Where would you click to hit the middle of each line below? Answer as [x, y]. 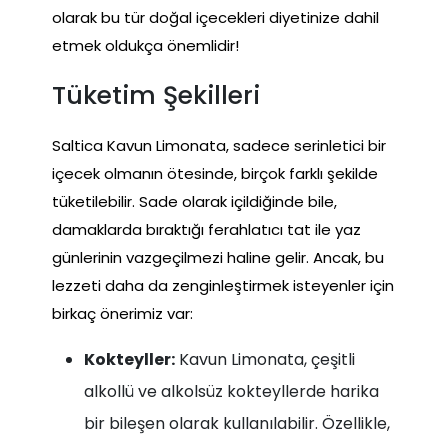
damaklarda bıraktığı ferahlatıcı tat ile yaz [206, 229]
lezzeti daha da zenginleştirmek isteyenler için [223, 285]
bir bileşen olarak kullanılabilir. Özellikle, [237, 423]
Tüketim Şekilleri [156, 95]
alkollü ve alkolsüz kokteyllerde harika [231, 391]
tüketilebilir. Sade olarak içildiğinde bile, [194, 201]
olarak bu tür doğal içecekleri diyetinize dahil [215, 17]
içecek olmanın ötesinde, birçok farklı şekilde [215, 173]
